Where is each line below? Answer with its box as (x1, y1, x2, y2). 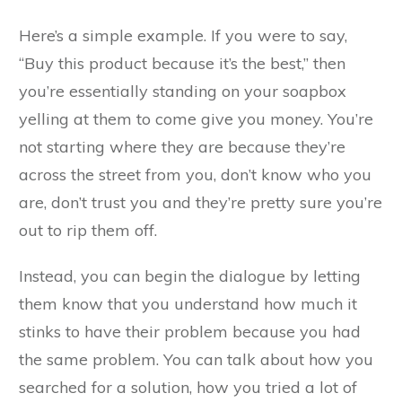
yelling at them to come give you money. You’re (19, 109, 373, 130)
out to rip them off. (19, 220, 157, 241)
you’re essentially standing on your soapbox (19, 81, 346, 102)
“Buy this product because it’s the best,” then (19, 53, 345, 74)
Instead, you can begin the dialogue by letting (19, 266, 361, 287)
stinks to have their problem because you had (19, 321, 361, 343)
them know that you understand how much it (19, 293, 357, 315)
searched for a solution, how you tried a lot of (19, 377, 357, 398)
